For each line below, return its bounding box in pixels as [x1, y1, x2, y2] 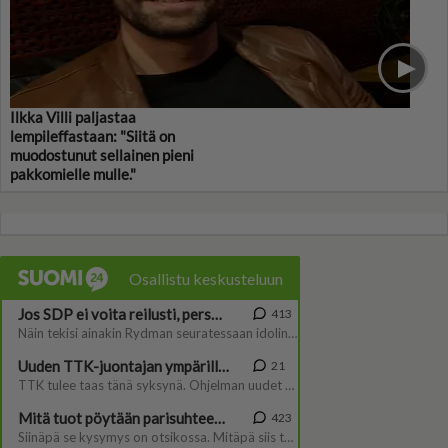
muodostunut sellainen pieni [10, 146, 194, 165]
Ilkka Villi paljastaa [10, 108, 136, 127]
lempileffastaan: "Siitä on [10, 127, 175, 146]
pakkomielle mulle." [10, 165, 136, 184]
